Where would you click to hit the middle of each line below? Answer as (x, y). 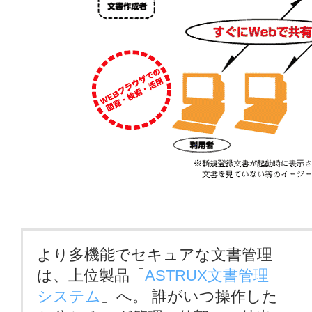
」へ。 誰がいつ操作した (189, 296)
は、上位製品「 (91, 275)
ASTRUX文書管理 (207, 275)
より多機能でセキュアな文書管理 (155, 255)
